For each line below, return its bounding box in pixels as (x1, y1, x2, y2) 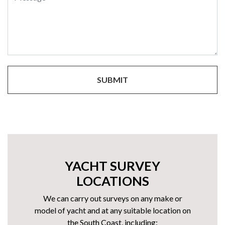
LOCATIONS (76, 173, 149, 188)
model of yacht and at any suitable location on (34, 205, 191, 215)
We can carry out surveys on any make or (43, 193, 182, 203)
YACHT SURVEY (65, 158, 160, 173)
